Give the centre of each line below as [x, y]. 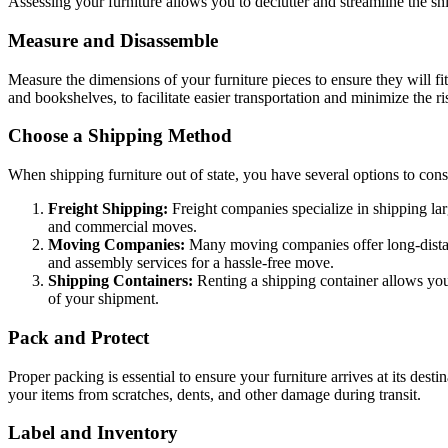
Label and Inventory [93, 433]
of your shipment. [103, 299]
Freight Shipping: [108, 209]
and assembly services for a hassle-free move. [191, 263]
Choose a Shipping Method [120, 136]
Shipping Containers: [120, 281]
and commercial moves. [122, 227]
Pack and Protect [78, 337]
